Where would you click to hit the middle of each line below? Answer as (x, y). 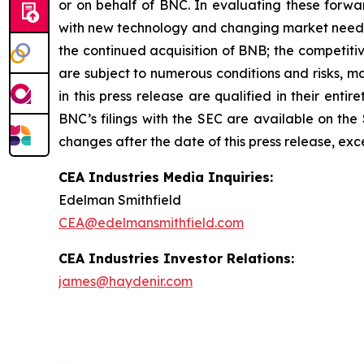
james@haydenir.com (126, 282)
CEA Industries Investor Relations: (176, 259)
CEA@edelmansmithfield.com (151, 223)
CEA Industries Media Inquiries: (166, 178)
